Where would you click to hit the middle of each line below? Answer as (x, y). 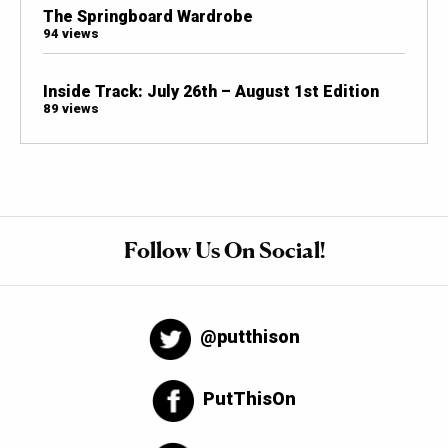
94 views (70, 34)
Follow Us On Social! (224, 250)
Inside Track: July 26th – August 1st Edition (210, 92)
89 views (70, 109)
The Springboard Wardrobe (147, 17)
